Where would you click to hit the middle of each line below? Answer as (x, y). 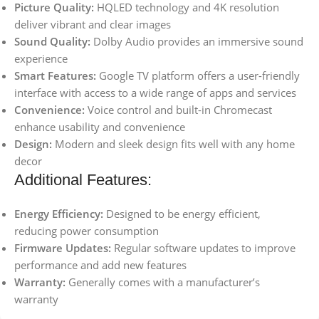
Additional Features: (83, 180)
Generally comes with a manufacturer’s (163, 282)
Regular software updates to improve (203, 248)
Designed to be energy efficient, (182, 214)
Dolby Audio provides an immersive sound (197, 42)
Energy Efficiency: (59, 214)
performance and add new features (100, 265)
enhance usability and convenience (100, 127)
